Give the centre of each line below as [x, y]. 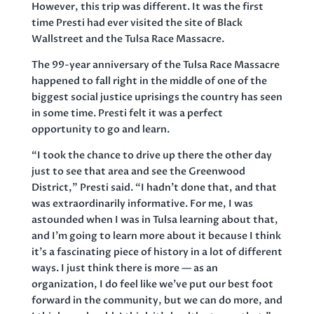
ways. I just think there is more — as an [124, 268]
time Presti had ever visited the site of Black [137, 22]
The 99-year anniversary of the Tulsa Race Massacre [155, 64]
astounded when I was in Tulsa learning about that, [155, 219]
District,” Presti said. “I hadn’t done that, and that [154, 187]
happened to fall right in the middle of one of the [149, 81]
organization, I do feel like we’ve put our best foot [152, 284]
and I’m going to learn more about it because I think [156, 235]
